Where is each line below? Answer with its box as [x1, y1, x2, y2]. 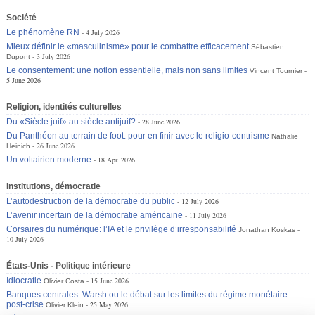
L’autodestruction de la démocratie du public [6, 195, 176, 206]
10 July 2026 [6, 233, 44, 244]
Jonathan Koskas [238, 225, 296, 233]
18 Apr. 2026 [98, 154, 136, 165]
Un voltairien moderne [6, 154, 92, 165]
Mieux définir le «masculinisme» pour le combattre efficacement [6, 41, 250, 51]
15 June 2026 [91, 275, 129, 285]
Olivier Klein [46, 300, 84, 309]
